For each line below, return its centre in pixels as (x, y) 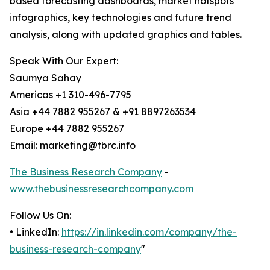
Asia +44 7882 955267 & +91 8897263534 (103, 112)
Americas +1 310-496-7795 (71, 95)
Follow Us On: (40, 215)
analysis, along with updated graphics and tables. (126, 35)
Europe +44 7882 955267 (67, 129)
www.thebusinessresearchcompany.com (102, 189)
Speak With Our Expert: (64, 61)
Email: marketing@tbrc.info (73, 146)
